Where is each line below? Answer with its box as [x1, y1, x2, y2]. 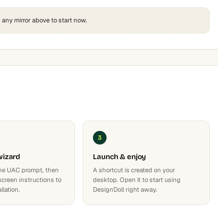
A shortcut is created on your [93, 166, 176, 174]
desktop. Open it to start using [93, 176, 181, 184]
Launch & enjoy [93, 152, 146, 161]
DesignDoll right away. [93, 185, 158, 194]
